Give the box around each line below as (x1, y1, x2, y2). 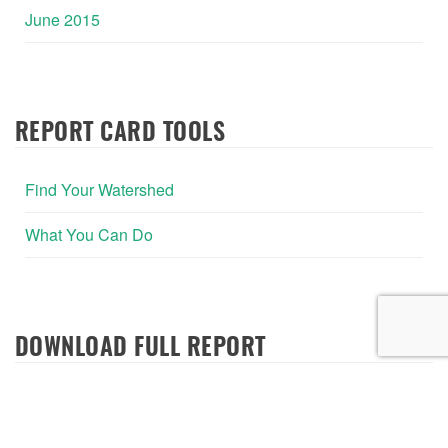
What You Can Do (25, 222, 153, 246)
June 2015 (25, 7, 100, 31)
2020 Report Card (25, 392, 152, 416)
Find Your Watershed (25, 177, 174, 201)
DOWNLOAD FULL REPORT (15, 336, 266, 361)
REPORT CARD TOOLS (15, 121, 226, 146)
